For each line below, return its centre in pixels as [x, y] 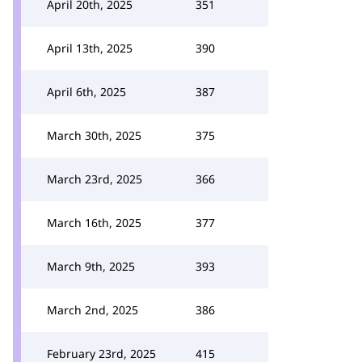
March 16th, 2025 [94, 223]
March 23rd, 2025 [95, 179]
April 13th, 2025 [90, 48]
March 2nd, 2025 [93, 310]
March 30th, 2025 [94, 135]
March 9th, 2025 [91, 266]
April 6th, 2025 [86, 92]
